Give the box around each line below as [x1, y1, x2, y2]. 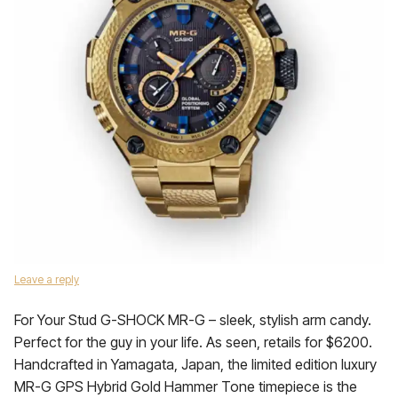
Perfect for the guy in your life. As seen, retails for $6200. [14, 333, 372, 351]
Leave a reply [14, 273, 79, 286]
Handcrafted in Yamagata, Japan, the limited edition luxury [14, 355, 377, 373]
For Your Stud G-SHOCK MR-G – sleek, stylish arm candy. [14, 311, 371, 329]
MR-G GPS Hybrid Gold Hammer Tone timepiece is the [14, 378, 357, 395]
